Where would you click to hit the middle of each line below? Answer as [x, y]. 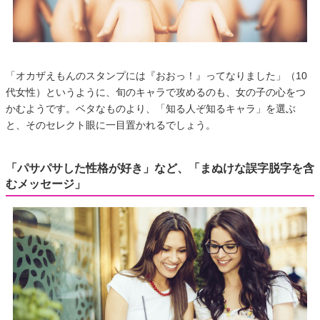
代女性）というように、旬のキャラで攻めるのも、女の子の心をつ [156, 92]
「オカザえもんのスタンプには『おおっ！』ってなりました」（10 [156, 76]
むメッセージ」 [46, 184]
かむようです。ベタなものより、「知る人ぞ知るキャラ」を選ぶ [151, 109]
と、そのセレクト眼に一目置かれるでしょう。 [111, 125]
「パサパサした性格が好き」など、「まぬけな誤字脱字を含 [160, 168]
